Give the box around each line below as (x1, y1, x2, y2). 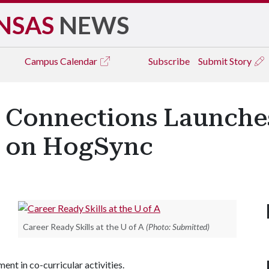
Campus (25, 55, 60, 67)
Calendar (60, 55, 99, 67)
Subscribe (148, 55, 190, 67)
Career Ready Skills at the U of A (23, 221, 144, 232)
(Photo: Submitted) (146, 221, 210, 232)
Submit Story (198, 55, 253, 67)
